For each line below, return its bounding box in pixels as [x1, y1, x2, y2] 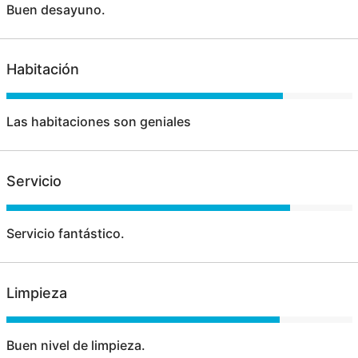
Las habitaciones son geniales [6, 113, 191, 130]
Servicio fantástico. [6, 225, 125, 242]
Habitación [6, 61, 79, 78]
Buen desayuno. [6, 2, 105, 18]
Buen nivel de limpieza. [6, 337, 145, 354]
